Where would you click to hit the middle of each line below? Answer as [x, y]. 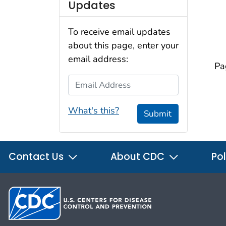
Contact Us [37, 157]
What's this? [94, 110]
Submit [158, 114]
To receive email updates [119, 32]
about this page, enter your [123, 46]
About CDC [139, 157]
